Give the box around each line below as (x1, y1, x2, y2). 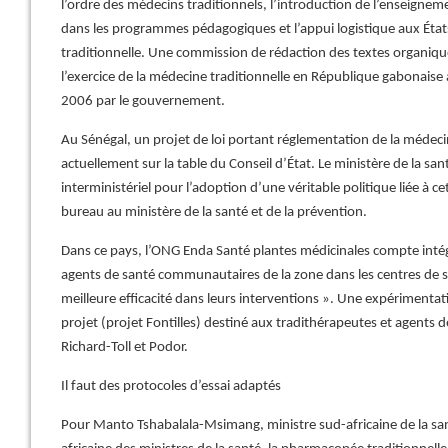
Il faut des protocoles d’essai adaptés (61, 379, 281, 394)
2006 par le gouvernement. (61, 94, 225, 109)
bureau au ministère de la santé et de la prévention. (61, 205, 367, 220)
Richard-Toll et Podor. (61, 340, 188, 355)
